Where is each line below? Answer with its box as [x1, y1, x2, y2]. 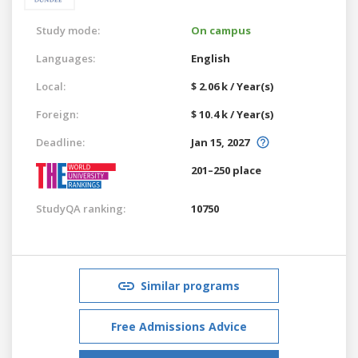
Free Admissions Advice [111, 318, 247, 334]
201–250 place [191, 162, 261, 177]
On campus [191, 22, 251, 38]
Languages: [36, 50, 95, 66]
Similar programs [141, 277, 240, 293]
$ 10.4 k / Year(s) [191, 106, 273, 121]
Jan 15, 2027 [191, 134, 249, 149]
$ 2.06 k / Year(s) [191, 78, 273, 93]
